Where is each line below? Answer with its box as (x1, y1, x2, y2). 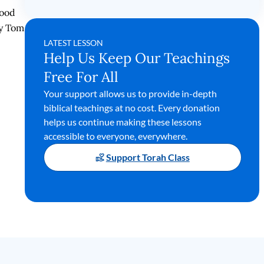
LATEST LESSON (43, 38, 103, 48)
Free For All (43, 68, 118, 86)
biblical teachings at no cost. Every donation (43, 102, 220, 113)
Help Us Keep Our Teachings (43, 49, 230, 67)
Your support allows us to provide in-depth (43, 88, 217, 99)
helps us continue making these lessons (43, 116, 202, 127)
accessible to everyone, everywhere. (43, 130, 187, 141)
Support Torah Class (105, 151, 190, 163)
